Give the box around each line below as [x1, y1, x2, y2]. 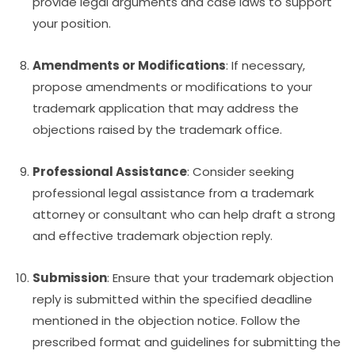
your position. [32, 15, 112, 32]
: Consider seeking [187, 163, 295, 181]
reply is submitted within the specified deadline [32, 291, 313, 308]
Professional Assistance [32, 163, 188, 181]
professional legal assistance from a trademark [32, 185, 315, 202]
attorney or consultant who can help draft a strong [32, 206, 336, 223]
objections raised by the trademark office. [32, 121, 283, 139]
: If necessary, [226, 57, 306, 74]
